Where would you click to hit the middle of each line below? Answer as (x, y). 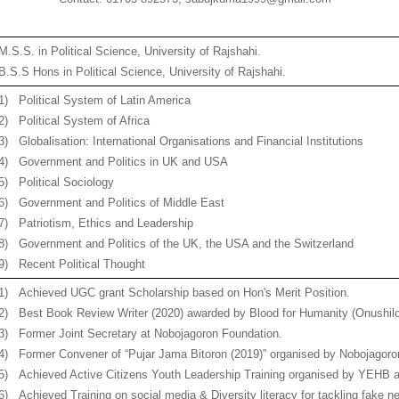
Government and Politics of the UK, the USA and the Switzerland (187, 244)
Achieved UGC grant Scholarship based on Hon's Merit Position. (185, 293)
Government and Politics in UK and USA (124, 162)
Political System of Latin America (105, 100)
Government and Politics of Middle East (122, 203)
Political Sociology (67, 182)
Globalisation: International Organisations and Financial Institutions (191, 141)
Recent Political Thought (82, 264)
